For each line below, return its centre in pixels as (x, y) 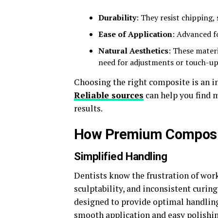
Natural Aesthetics (133, 51)
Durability (117, 18)
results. (88, 108)
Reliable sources (109, 95)
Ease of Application (135, 34)
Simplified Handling (121, 156)
